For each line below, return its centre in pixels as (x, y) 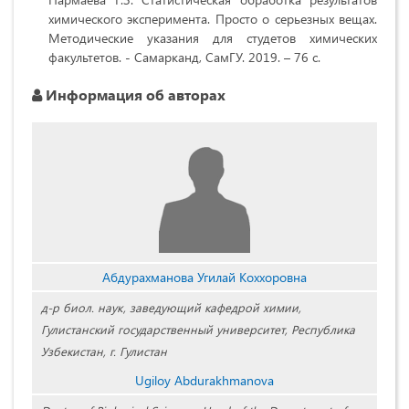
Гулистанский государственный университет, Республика (198, 330)
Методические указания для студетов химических (213, 38)
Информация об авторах (134, 95)
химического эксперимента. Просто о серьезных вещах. (213, 19)
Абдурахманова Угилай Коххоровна (204, 278)
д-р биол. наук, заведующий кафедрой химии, (171, 308)
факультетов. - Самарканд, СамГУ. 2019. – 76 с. (184, 58)
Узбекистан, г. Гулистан (104, 351)
